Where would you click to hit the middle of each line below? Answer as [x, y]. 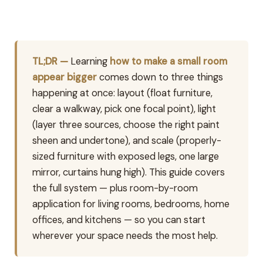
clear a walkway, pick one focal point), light [124, 109]
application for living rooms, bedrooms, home [131, 204]
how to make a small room [169, 62]
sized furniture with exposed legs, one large [126, 157]
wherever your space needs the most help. [125, 236]
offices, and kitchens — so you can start [119, 220]
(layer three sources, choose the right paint [126, 125]
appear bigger [65, 77]
